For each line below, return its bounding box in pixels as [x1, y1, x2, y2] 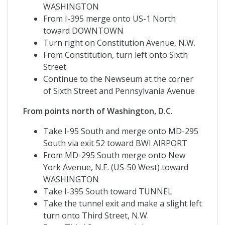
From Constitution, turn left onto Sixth [43, 49, 188, 61]
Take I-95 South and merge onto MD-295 [43, 126, 198, 137]
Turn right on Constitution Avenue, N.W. [43, 37, 195, 49]
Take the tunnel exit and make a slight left [43, 198, 202, 209]
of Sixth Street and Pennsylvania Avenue [43, 85, 195, 97]
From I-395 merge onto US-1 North [43, 13, 176, 25]
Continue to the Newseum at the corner [43, 73, 193, 85]
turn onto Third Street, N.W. [43, 210, 149, 221]
